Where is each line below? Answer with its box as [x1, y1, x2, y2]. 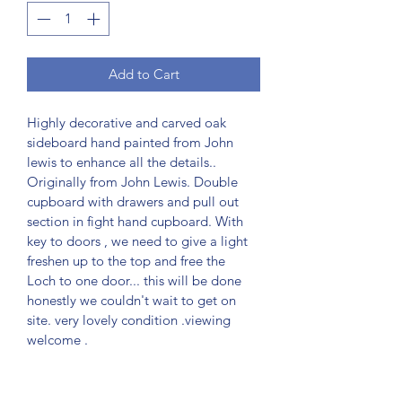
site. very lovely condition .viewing [27, 311, 234, 329]
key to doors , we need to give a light [27, 232, 251, 250]
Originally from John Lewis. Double [27, 173, 241, 191]
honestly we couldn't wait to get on [27, 292, 240, 310]
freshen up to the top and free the [27, 252, 229, 270]
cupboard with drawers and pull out [27, 193, 242, 211]
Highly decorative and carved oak [27, 114, 230, 132]
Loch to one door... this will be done [27, 272, 245, 290]
